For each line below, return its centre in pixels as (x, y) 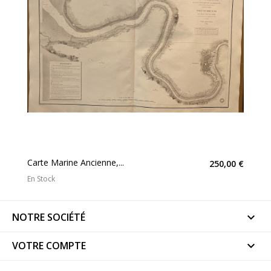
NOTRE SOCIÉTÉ (49, 217)
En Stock (41, 179)
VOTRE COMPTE (49, 246)
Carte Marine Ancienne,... (76, 163)
